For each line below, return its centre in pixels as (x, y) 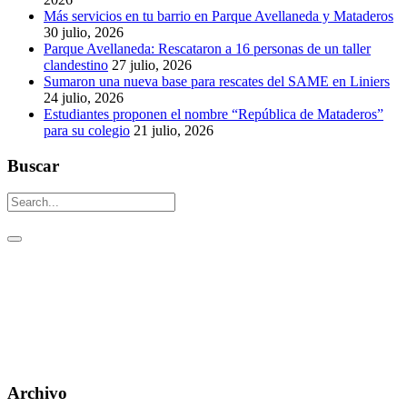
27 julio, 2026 (152, 65)
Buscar (33, 165)
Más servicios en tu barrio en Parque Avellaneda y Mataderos (218, 15)
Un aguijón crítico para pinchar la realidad (139, 327)
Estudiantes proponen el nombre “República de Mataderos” (213, 114)
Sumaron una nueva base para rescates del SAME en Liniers (217, 81)
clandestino (76, 65)
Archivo (37, 393)
